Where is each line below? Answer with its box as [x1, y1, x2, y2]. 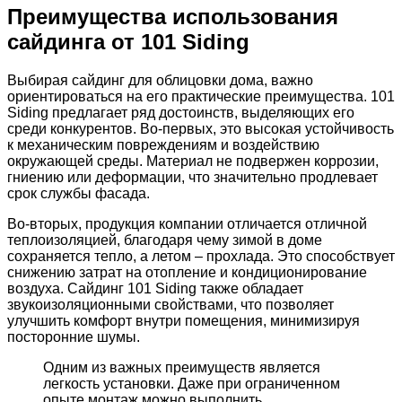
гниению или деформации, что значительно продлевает [7, 169, 378, 185]
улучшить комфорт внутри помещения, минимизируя [7, 312, 360, 328]
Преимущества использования [7, 4, 338, 29]
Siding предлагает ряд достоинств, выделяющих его [7, 104, 354, 120]
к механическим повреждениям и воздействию [7, 136, 319, 153]
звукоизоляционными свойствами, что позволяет [7, 296, 334, 312]
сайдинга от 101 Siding [7, 29, 249, 54]
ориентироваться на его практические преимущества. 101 [7, 88, 395, 104]
